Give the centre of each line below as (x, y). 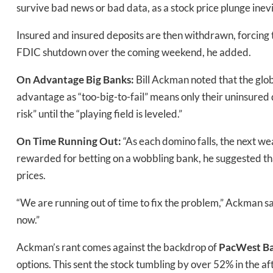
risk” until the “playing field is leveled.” (99, 114)
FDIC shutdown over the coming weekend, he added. (134, 52)
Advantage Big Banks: (84, 80)
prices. (31, 175)
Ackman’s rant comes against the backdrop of (118, 247)
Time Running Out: (78, 141)
